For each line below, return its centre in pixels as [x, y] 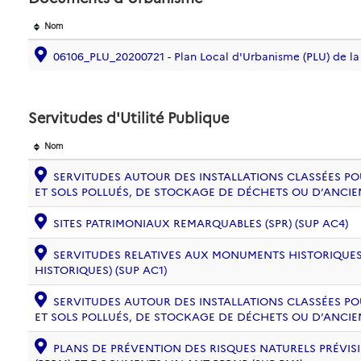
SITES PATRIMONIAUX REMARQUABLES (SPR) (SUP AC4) [201, 223]
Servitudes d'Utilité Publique [129, 118]
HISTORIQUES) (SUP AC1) [101, 270]
